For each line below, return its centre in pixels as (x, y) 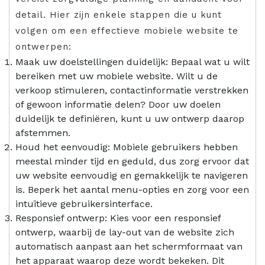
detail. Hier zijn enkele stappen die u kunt (119, 14)
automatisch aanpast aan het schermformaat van (129, 246)
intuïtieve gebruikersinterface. (84, 203)
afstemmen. (43, 132)
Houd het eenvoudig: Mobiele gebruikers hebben (127, 147)
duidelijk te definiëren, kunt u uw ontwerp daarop (130, 118)
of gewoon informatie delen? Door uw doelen (118, 104)
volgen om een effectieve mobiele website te (127, 30)
